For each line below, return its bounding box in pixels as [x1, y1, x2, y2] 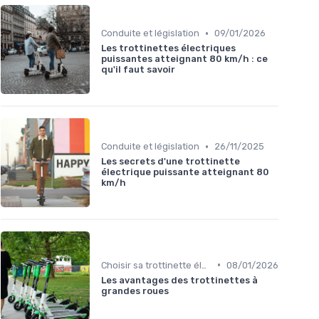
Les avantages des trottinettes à [101, 274, 258, 286]
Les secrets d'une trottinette [101, 156, 240, 167]
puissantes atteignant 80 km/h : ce [101, 53, 268, 65]
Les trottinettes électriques [101, 43, 236, 54]
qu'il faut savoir [101, 64, 175, 75]
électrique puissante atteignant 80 [101, 167, 269, 178]
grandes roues [101, 285, 169, 296]
